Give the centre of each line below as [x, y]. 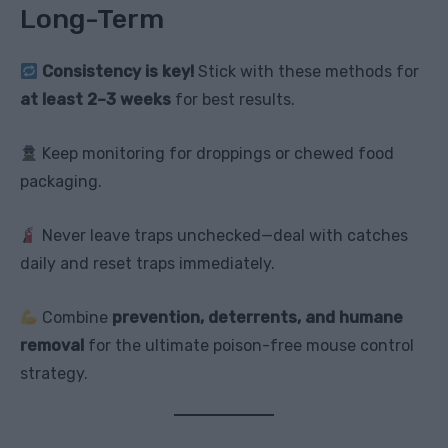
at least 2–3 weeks [95, 100]
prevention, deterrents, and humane [258, 318]
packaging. [61, 182]
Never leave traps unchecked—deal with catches [223, 236]
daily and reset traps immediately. [147, 264]
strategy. [54, 374]
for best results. [233, 100]
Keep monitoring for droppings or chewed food [216, 154]
